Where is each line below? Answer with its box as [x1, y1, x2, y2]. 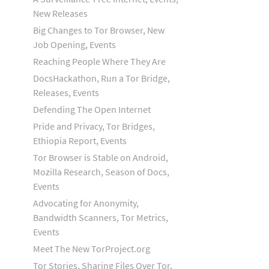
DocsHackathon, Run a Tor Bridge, [33, 72, 170, 84]
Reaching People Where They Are [33, 55, 166, 67]
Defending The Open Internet [33, 103, 151, 115]
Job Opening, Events [33, 38, 116, 50]
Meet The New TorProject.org [33, 243, 150, 255]
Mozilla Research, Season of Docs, [33, 166, 169, 178]
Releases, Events [33, 86, 99, 98]
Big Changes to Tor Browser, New [33, 24, 165, 36]
